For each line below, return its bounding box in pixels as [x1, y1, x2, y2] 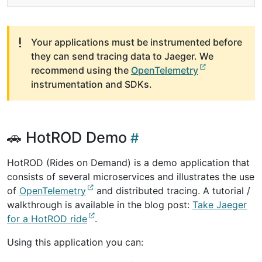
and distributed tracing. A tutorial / [94, 185, 250, 196]
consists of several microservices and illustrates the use [7, 171, 254, 182]
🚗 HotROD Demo [7, 129, 127, 146]
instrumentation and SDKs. [31, 78, 152, 90]
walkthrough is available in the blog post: [7, 199, 192, 211]
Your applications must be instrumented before [31, 36, 242, 48]
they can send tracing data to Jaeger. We [31, 50, 213, 62]
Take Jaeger [192, 199, 247, 211]
